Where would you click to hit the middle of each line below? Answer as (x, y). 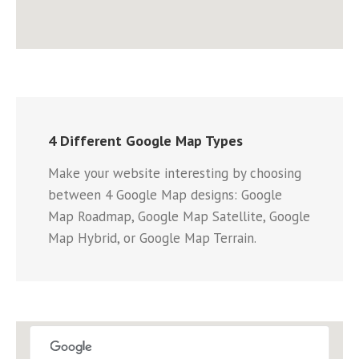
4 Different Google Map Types (145, 141)
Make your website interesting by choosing (175, 173)
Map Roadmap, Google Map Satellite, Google (179, 217)
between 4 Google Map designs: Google (165, 195)
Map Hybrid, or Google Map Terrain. (152, 238)
